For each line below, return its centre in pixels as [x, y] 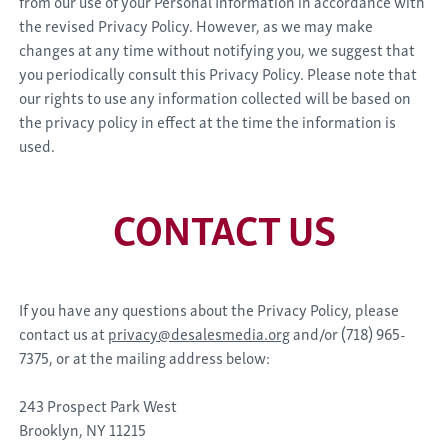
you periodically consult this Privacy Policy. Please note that [218, 73]
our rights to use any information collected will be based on [215, 97]
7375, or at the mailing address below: [145, 357]
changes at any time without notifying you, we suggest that [217, 49]
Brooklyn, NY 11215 [83, 429]
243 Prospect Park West [98, 405]
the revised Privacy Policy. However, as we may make [196, 25]
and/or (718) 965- [348, 333]
